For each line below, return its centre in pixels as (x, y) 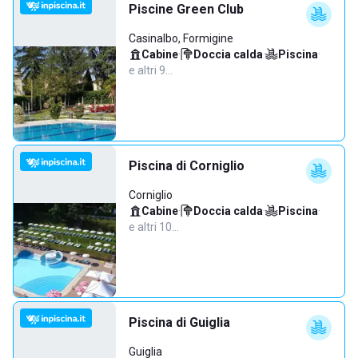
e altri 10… (154, 227)
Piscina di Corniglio (187, 166)
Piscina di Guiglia (179, 322)
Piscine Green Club (186, 9)
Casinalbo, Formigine (181, 38)
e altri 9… (151, 70)
